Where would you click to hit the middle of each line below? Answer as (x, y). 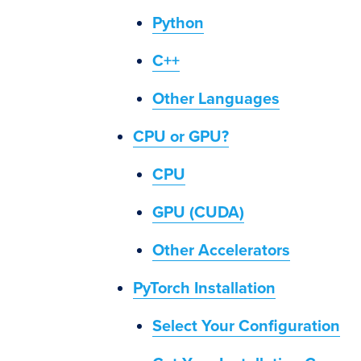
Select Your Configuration (246, 326)
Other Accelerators (221, 251)
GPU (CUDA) (198, 213)
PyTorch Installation (204, 288)
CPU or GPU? (181, 137)
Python (178, 23)
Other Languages (216, 99)
